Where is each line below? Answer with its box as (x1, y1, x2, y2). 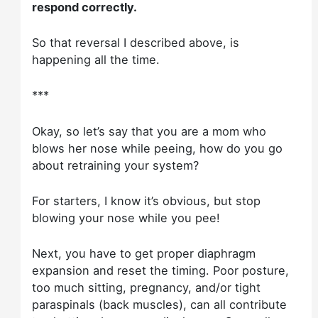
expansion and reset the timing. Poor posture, (32, 263, 290, 278)
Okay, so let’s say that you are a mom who (32, 124, 267, 138)
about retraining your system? (32, 158, 199, 172)
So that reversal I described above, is (32, 35, 240, 50)
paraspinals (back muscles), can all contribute (32, 297, 287, 312)
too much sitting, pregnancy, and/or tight (32, 280, 261, 295)
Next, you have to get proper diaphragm (32, 246, 256, 261)
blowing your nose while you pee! (32, 210, 221, 225)
